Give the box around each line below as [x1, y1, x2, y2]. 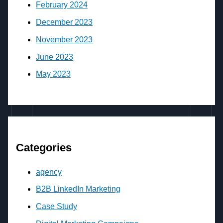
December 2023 [35, 17, 93, 26]
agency [35, 167, 62, 176]
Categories [15, 141, 72, 154]
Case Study [35, 202, 77, 211]
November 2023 [35, 35, 93, 44]
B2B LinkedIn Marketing [35, 185, 120, 194]
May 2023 [35, 70, 71, 79]
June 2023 [35, 52, 73, 61]
